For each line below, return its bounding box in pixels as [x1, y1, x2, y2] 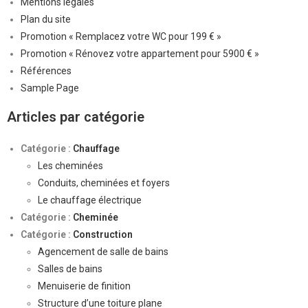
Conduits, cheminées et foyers [38, 177, 170, 188]
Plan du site [21, 14, 71, 25]
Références [21, 65, 71, 76]
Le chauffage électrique [38, 195, 142, 206]
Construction [73, 229, 133, 240]
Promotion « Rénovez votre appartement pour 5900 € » [21, 48, 259, 59]
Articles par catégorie [7, 109, 144, 125]
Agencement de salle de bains [38, 246, 168, 257]
